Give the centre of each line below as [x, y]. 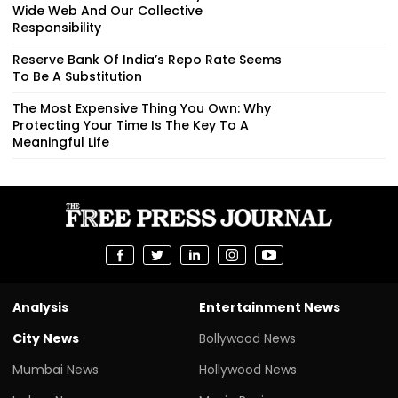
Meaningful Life [61, 142]
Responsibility [57, 27]
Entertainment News [270, 307]
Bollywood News [247, 338]
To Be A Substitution [77, 76]
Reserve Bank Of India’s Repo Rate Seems [147, 59]
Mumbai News [56, 369]
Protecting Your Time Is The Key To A [131, 125]
